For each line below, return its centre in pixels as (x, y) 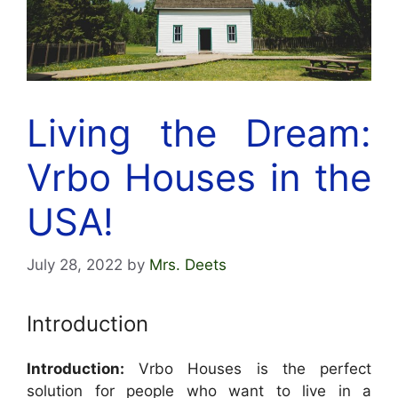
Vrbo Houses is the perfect (248, 369)
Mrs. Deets (188, 265)
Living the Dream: (199, 132)
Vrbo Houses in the (199, 177)
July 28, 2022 (75, 265)
